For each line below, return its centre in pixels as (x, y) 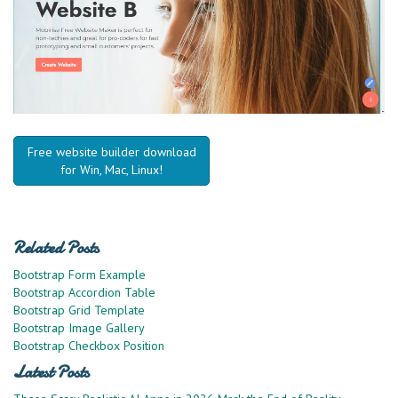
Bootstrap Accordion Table (84, 292)
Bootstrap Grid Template (79, 310)
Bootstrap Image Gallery (79, 327)
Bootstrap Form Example (80, 274)
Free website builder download (111, 151)
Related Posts (56, 247)
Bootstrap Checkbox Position (89, 345)
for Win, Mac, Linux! (112, 169)
